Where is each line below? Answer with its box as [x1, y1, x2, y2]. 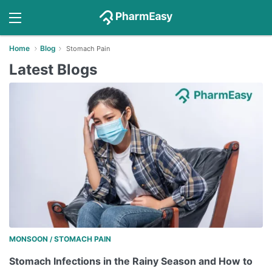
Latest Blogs [9, 61, 97, 78]
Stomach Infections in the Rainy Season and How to [9, 254, 253, 267]
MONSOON [9, 234, 48, 243]
